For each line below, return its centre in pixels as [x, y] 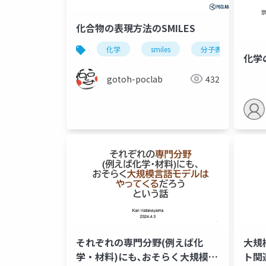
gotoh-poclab [135, 79]
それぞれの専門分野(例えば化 [140, 242]
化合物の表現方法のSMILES [136, 28]
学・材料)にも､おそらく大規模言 [147, 256]
